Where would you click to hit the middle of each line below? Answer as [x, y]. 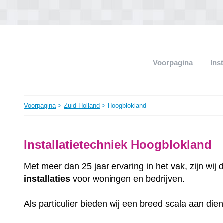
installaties [47, 178]
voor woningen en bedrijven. [128, 178]
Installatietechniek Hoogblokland [120, 145]
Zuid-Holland [82, 105]
